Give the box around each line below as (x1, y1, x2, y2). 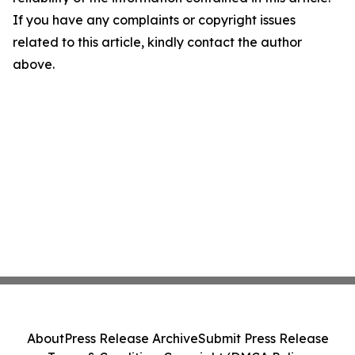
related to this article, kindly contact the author (13, 34, 302, 50)
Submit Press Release (197, 330, 329, 346)
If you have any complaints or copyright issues (13, 12, 296, 28)
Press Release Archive (63, 330, 198, 346)
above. (13, 56, 55, 72)
